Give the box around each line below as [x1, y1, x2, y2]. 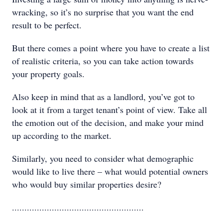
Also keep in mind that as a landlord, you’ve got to [12, 91, 195, 103]
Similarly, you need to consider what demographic [12, 152, 194, 164]
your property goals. [12, 68, 85, 80]
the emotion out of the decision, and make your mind [12, 116, 204, 128]
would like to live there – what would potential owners [12, 165, 208, 177]
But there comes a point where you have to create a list [12, 42, 210, 54]
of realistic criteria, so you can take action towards [12, 55, 194, 67]
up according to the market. [12, 129, 111, 141]
